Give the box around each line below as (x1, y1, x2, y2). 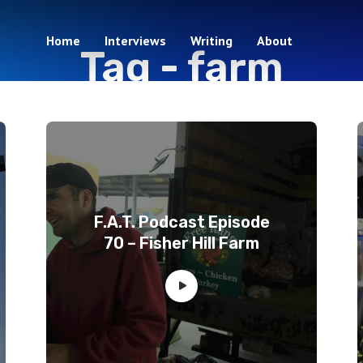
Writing (190, 32, 233, 49)
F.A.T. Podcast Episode (93, 212, 270, 232)
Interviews (105, 32, 166, 49)
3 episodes (152, 98, 211, 115)
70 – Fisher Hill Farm (104, 233, 259, 253)
